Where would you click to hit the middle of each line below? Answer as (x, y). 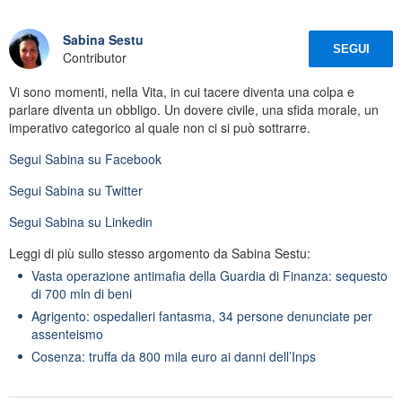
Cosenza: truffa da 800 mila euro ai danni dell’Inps (174, 356)
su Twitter (114, 190)
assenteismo (67, 333)
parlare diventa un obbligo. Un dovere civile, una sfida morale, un (194, 109)
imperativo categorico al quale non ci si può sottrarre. (160, 127)
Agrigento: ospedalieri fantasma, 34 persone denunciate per (202, 315)
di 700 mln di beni (82, 293)
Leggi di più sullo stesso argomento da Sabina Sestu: (160, 253)
